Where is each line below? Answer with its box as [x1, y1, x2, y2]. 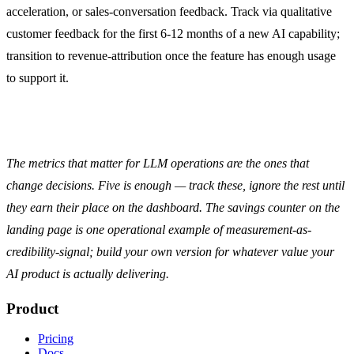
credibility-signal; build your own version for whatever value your [6, 244, 334, 258]
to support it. [6, 70, 69, 85]
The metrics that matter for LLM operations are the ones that [6, 156, 309, 170]
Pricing [38, 332, 73, 346]
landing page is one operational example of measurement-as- [6, 222, 311, 236]
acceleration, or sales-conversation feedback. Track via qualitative [6, 4, 332, 18]
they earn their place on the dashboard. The [6, 200, 228, 214]
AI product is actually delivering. [6, 266, 169, 281]
